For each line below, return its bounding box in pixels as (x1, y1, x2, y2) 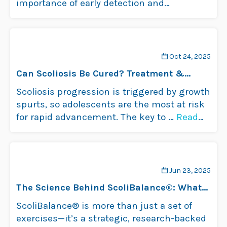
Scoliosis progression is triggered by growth (16, 86, 210, 97)
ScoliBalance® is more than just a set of (16, 200, 192, 211)
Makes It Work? (16, 194, 85, 206)
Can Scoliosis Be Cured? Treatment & (16, 67, 184, 79)
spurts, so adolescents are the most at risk (16, 98, 205, 110)
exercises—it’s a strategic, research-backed (16, 212, 206, 224)
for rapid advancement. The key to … (16, 111, 176, 123)
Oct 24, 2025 (169, 52, 211, 61)
